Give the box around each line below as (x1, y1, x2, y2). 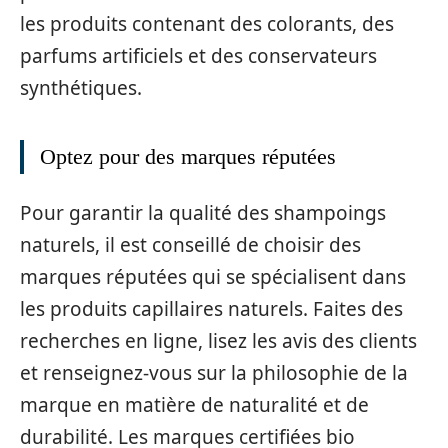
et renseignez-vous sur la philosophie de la (20, 359, 408, 386)
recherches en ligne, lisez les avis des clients (20, 327, 417, 354)
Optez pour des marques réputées (40, 144, 336, 170)
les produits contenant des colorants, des (20, 11, 394, 38)
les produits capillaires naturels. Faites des (20, 295, 403, 322)
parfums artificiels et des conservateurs (20, 43, 377, 70)
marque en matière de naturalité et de (20, 391, 369, 418)
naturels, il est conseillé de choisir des (20, 231, 361, 258)
